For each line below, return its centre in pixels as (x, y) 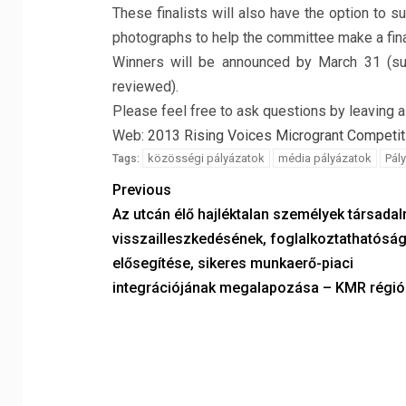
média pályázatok (324, 158)
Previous (141, 190)
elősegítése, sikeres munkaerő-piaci (232, 263)
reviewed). (145, 87)
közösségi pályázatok (206, 158)
